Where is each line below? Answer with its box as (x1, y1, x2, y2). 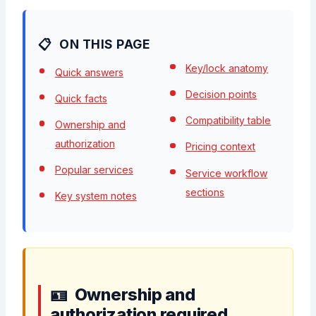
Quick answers (54, 66, 123, 78)
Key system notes (54, 190, 137, 202)
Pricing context (186, 140, 256, 153)
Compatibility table (186, 114, 272, 127)
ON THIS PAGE (59, 36, 150, 51)
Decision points (186, 87, 257, 100)
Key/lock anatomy (186, 61, 269, 74)
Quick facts (54, 92, 107, 104)
